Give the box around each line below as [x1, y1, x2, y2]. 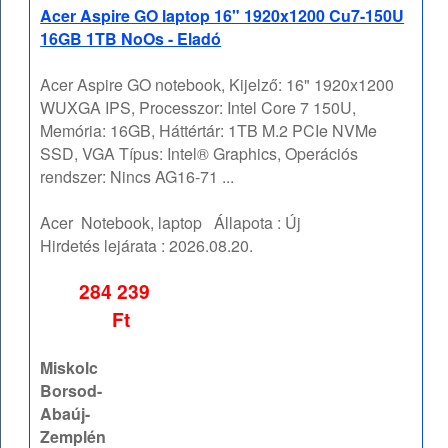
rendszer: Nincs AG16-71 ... [40, 165, 235, 189]
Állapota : [202, 211, 286, 235]
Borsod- [40, 379, 103, 403]
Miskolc [40, 356, 99, 380]
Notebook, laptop [81, 211, 203, 235]
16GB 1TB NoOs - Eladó [40, 27, 222, 51]
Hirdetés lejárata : [40, 234, 170, 258]
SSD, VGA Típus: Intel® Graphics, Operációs [40, 142, 359, 166]
